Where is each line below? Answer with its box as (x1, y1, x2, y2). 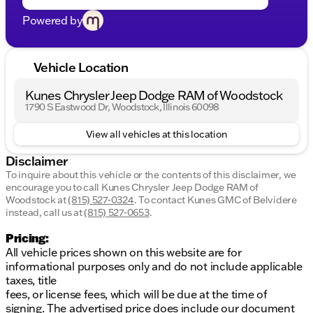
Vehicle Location (34, 58, 129, 75)
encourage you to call (6, 181, 101, 194)
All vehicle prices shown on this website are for (6, 245, 242, 260)
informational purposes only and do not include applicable (6, 259, 303, 274)
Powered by (22, 13, 82, 28)
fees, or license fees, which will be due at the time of (6, 287, 268, 302)
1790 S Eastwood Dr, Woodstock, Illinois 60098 (25, 101, 219, 114)
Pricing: (6, 231, 49, 246)
